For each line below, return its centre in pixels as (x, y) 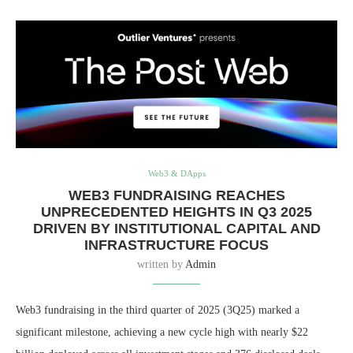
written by (161, 265)
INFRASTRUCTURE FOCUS (176, 245)
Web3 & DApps (176, 174)
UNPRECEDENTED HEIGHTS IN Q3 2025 (176, 212)
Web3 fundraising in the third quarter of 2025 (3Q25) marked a (158, 310)
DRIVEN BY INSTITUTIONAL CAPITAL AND (176, 229)
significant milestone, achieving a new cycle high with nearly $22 (162, 333)
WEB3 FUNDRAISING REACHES (176, 196)
